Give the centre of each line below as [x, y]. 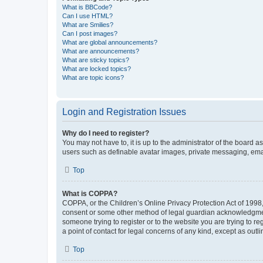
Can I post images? [90, 33]
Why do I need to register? [106, 133]
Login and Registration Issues [124, 112]
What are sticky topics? [96, 60]
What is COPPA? [90, 194]
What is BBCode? [87, 7]
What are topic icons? [93, 77]
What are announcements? [101, 51]
